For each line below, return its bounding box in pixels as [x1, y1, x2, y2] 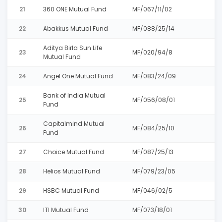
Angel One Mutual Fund [43, 72, 113, 80]
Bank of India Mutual [43, 91, 106, 100]
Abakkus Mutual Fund [43, 24, 108, 33]
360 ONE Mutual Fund [43, 5, 107, 13]
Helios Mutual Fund [43, 167, 100, 175]
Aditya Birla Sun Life [43, 44, 102, 52]
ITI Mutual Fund [43, 206, 89, 214]
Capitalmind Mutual [43, 119, 105, 128]
